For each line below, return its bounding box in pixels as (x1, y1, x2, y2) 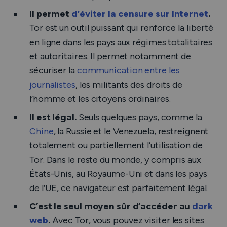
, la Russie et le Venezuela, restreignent (53, 126, 209, 137)
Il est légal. (29, 111, 79, 123)
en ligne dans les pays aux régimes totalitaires (29, 36, 213, 48)
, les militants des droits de (75, 79, 182, 90)
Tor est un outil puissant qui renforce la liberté (29, 22, 214, 33)
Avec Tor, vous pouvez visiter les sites (52, 215, 204, 226)
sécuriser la (29, 65, 77, 76)
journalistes (29, 79, 75, 90)
